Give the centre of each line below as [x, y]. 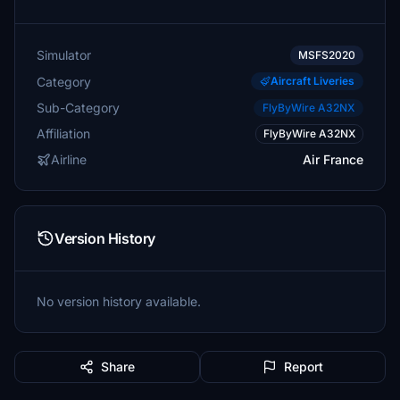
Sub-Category [78, 107]
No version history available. [119, 301]
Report [304, 367]
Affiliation [63, 133]
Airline [69, 159]
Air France [333, 159]
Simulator [64, 55]
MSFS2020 [327, 55]
